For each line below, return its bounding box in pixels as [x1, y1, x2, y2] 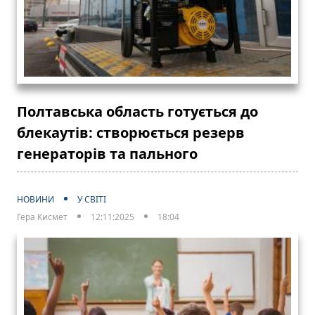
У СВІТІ [77, 193, 106, 206]
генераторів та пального [17, 144, 198, 164]
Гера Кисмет [17, 211, 67, 224]
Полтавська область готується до [17, 102, 258, 122]
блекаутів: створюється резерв [17, 123, 245, 143]
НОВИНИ [17, 193, 54, 206]
